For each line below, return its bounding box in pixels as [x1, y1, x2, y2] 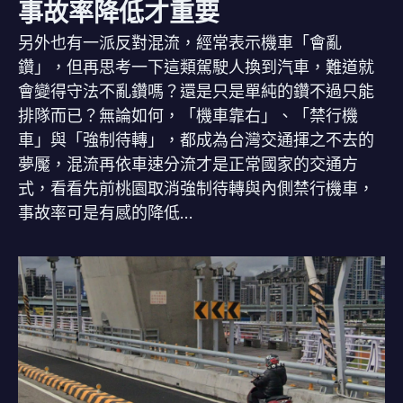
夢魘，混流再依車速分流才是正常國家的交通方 [18, 154, 358, 174]
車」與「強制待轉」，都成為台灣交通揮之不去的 [18, 130, 374, 149]
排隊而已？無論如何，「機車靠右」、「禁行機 [18, 105, 358, 125]
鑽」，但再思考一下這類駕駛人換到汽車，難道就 [18, 57, 374, 76]
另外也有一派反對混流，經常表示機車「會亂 [18, 32, 342, 52]
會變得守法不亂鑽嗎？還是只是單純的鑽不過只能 [18, 81, 374, 101]
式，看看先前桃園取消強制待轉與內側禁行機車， [18, 178, 374, 198]
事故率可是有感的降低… [18, 202, 193, 222]
